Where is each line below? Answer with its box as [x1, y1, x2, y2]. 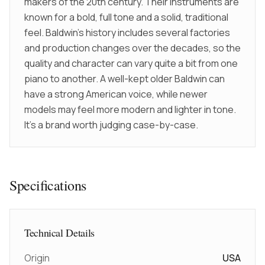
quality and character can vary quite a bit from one [24, 57, 238, 70]
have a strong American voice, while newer [24, 88, 208, 101]
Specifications [9, 176, 86, 195]
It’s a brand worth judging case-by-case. [24, 118, 198, 131]
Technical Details [24, 225, 95, 240]
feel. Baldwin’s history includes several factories [24, 26, 230, 39]
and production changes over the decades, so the [24, 41, 241, 54]
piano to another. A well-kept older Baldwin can [24, 72, 225, 85]
